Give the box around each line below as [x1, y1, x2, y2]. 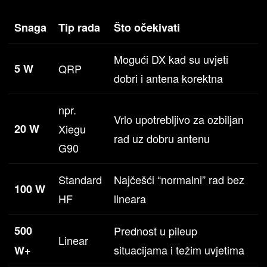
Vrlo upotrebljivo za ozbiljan [114, 111, 244, 127]
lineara [114, 190, 147, 206]
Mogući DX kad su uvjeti [114, 51, 229, 67]
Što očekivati [114, 19, 181, 35]
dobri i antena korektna [114, 70, 223, 86]
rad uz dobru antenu [114, 130, 210, 146]
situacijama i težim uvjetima [114, 241, 245, 257]
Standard [58, 171, 103, 187]
